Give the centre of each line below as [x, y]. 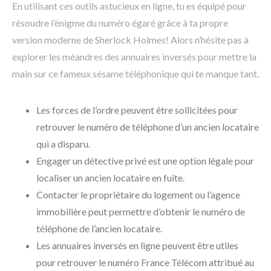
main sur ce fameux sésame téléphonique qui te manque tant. [135, 74]
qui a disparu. [63, 144]
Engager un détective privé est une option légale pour [145, 161]
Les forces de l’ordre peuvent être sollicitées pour [137, 110]
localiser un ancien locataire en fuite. [110, 178]
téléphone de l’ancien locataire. [99, 229]
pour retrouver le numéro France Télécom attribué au [145, 263]
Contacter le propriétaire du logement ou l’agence [138, 195]
